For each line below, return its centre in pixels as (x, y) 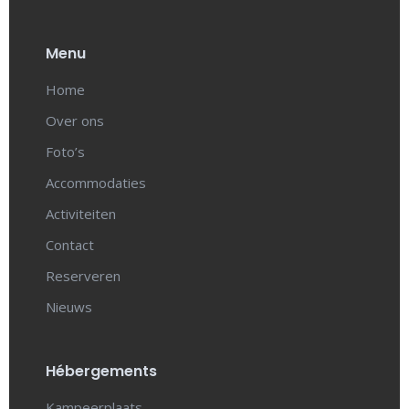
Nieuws (69, 307)
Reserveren (83, 276)
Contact (70, 245)
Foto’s (65, 152)
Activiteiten (81, 214)
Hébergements (101, 371)
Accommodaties (96, 183)
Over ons (75, 121)
